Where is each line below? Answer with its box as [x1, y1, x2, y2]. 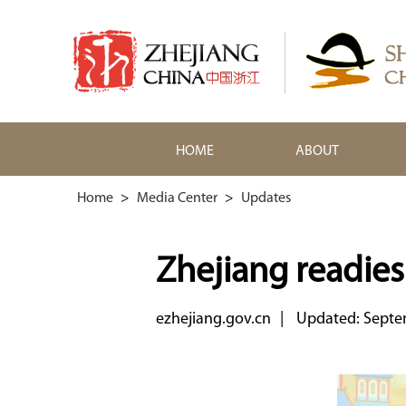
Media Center [137, 191, 217, 206]
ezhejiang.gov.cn [156, 311, 271, 328]
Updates [241, 191, 291, 206]
